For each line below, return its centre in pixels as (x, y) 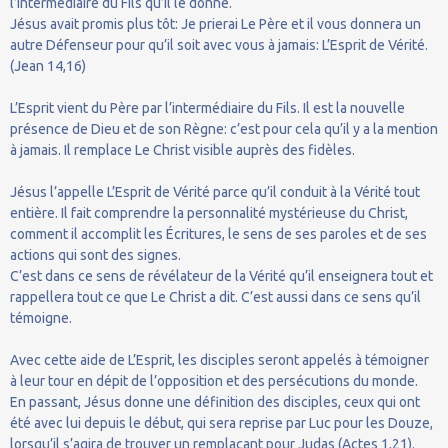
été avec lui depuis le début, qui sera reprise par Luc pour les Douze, (221, 422)
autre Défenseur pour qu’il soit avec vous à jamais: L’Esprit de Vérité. (219, 44)
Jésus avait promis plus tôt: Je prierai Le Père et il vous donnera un (215, 23)
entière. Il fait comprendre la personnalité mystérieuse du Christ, (209, 212)
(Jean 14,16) (48, 65)
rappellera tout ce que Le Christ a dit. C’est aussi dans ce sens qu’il (215, 296)
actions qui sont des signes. (95, 254)
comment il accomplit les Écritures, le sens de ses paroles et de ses (218, 233)
